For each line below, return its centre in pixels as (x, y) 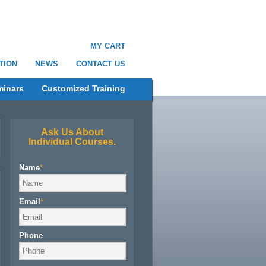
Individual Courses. (72, 142)
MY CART (108, 46)
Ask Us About (72, 132)
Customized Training (83, 88)
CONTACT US (101, 64)
